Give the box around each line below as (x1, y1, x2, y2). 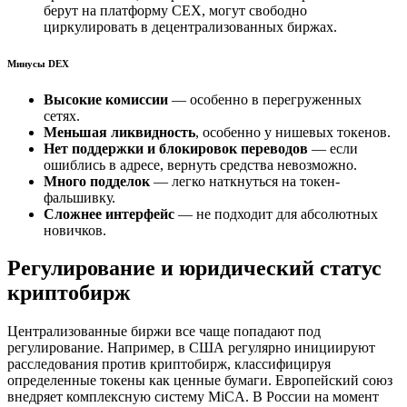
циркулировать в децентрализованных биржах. (44, 18, 337, 35)
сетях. (44, 107, 80, 124)
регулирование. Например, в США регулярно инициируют (7, 340, 375, 356)
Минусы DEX (7, 57, 69, 69)
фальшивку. (44, 189, 115, 205)
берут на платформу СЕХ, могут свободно (44, 2, 307, 18)
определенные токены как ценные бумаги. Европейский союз (7, 372, 392, 389)
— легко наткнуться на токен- (150, 173, 340, 189)
